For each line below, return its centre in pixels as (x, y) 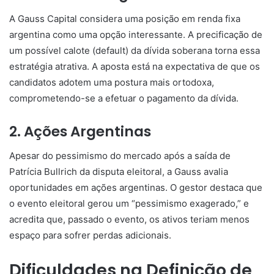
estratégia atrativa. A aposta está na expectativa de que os (135, 66)
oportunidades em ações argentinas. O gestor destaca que (136, 188)
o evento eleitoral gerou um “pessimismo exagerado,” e (129, 204)
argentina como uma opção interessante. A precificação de (136, 34)
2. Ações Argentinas (80, 131)
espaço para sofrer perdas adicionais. (90, 235)
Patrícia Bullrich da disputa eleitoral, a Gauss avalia (119, 172)
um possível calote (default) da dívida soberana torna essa (135, 50)
